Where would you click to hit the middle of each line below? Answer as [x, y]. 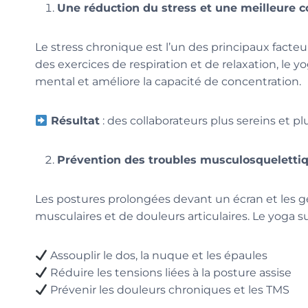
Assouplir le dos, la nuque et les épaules [158, 256]
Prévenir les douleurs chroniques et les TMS [169, 290]
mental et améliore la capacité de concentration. [168, 82]
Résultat [74, 121]
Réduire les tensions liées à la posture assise [170, 273]
